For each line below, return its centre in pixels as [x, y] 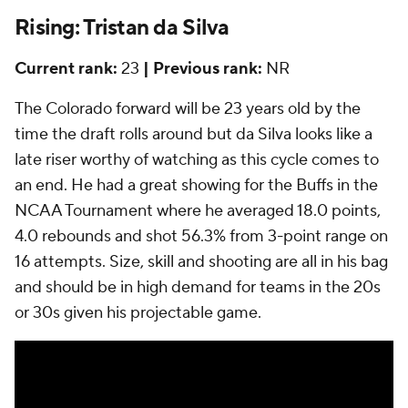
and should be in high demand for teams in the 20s [198, 287]
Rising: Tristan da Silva [122, 28]
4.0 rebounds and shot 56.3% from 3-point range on [201, 236]
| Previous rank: [203, 69]
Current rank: [66, 69]
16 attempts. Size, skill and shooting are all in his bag [201, 262]
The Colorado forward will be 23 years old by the [188, 109]
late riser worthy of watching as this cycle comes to [197, 160]
